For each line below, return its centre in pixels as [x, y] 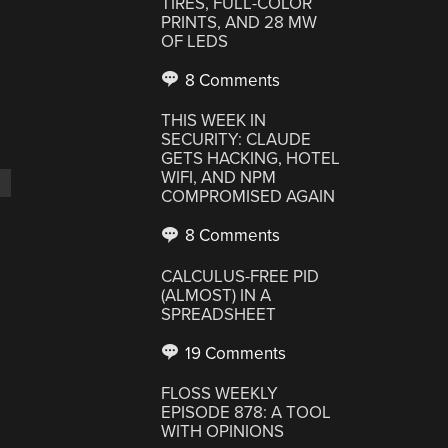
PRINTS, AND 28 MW [239, 22]
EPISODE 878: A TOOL [246, 412]
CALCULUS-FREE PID [240, 276]
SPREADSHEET [219, 314]
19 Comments [234, 353]
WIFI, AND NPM [219, 177]
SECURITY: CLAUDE [236, 139]
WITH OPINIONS [223, 431]
